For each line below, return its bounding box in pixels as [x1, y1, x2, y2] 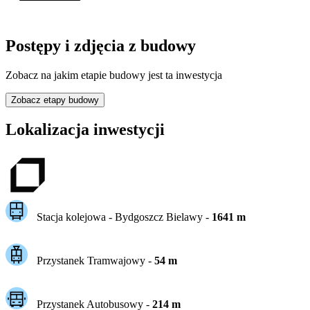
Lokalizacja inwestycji [6, 120, 165, 139]
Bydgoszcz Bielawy [114, 211, 203, 224]
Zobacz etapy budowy [11, 94, 99, 105]
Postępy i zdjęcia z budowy [6, 36, 196, 55]
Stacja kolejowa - [36, 211, 115, 224]
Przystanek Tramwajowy [36, 255, 145, 267]
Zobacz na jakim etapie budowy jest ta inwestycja [6, 69, 222, 81]
